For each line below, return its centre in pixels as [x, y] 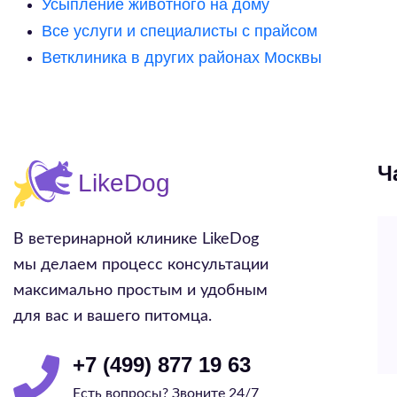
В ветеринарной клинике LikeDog [136, 239]
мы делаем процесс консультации [141, 265]
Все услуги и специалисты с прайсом [179, 31]
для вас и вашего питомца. [113, 316]
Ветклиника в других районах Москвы [182, 58]
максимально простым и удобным [140, 291]
